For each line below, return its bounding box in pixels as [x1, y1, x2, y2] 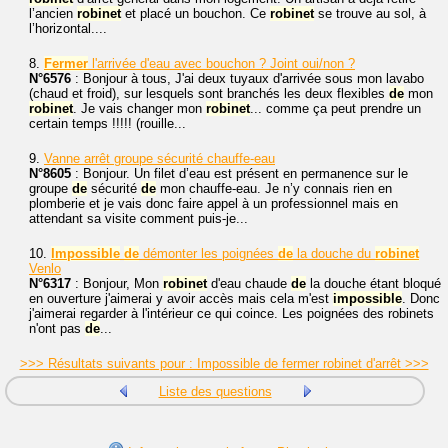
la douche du [293, 245, 375, 261]
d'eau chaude [207, 275, 291, 291]
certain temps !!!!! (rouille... [29, 115, 186, 131]
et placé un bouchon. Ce [121, 5, 270, 21]
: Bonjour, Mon [71, 275, 163, 291]
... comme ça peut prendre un [250, 100, 421, 116]
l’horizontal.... [29, 20, 107, 36]
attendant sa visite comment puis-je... [29, 210, 248, 226]
